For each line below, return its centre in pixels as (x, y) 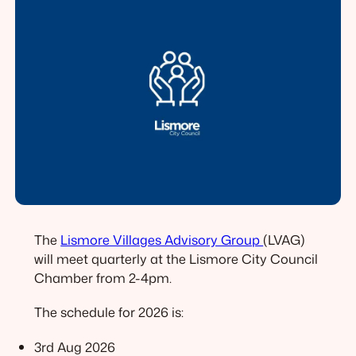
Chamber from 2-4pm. (103, 277)
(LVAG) (284, 239)
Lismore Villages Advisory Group (162, 239)
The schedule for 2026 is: (109, 312)
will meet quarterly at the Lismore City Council (176, 258)
